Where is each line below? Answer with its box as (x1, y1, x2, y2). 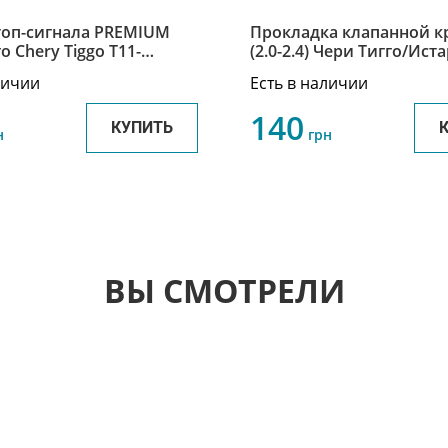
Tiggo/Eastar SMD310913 (250, 59, 439, 82)
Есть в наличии (250, 72, 368, 95)
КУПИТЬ (110, 118, 173, 138)
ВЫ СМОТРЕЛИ (103, 269, 345, 313)
